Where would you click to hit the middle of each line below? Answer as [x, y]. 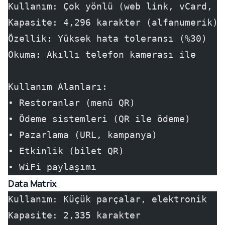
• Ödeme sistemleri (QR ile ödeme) [99, 119]
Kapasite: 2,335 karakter [74, 215]
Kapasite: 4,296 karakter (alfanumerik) [113, 22]
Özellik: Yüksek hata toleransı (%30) [107, 38]
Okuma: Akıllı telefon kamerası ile [102, 54]
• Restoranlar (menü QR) [72, 103]
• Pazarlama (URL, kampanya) [83, 135]
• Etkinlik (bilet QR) [66, 151]
